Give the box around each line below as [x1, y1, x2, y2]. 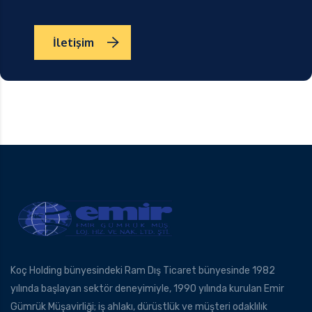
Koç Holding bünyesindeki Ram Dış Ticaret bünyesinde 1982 [10, 264, 275, 276]
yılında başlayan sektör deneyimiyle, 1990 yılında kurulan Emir [10, 282, 284, 295]
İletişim [53, 36, 94, 50]
